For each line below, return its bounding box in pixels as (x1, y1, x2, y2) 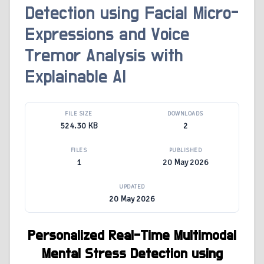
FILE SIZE (65, 110, 93, 118)
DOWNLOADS (167, 110, 203, 118)
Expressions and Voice (25, 26, 189, 44)
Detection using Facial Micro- (25, 5, 239, 23)
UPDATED (119, 183, 145, 191)
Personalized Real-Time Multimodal (28, 229, 236, 243)
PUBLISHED (169, 147, 202, 154)
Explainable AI (25, 68, 126, 87)
